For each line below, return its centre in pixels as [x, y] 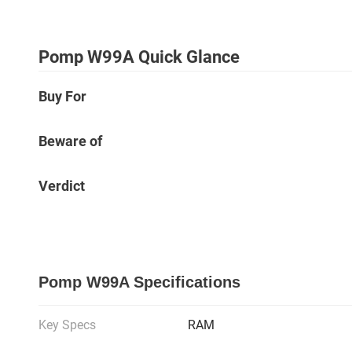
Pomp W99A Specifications [139, 282]
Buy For [62, 97]
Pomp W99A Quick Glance [139, 57]
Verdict [62, 186]
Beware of [70, 141]
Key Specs [67, 325]
